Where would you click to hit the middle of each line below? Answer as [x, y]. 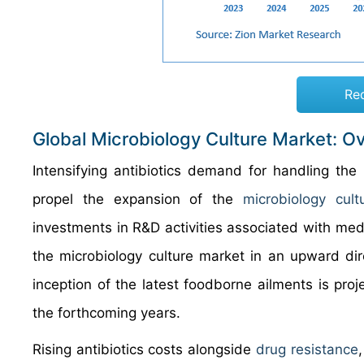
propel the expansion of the [138, 199]
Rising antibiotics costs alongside [144, 349]
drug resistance [307, 349]
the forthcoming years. [106, 313]
